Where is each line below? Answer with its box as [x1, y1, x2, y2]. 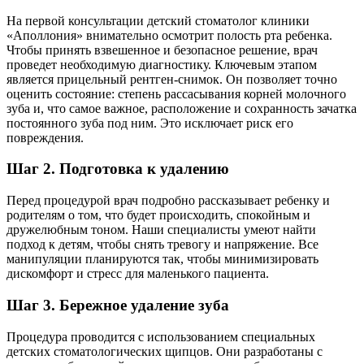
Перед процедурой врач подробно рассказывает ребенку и [6, 193, 330, 208]
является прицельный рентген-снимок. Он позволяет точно [6, 71, 337, 86]
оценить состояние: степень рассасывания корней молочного [6, 86, 346, 101]
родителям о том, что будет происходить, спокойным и [6, 208, 310, 223]
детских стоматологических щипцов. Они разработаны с [6, 344, 323, 358]
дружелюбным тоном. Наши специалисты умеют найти [6, 223, 316, 237]
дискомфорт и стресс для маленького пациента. [6, 266, 269, 281]
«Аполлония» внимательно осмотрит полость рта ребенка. [6, 28, 332, 42]
